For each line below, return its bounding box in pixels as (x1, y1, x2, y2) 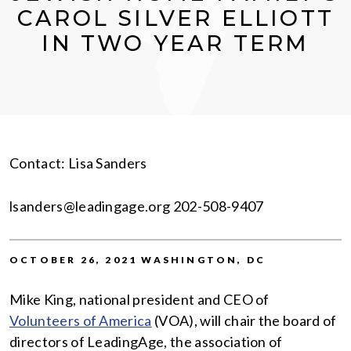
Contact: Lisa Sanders (9, 154, 147, 172)
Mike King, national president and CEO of (9, 291, 270, 309)
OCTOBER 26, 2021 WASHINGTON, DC (9, 254, 266, 266)
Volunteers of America (9, 312, 152, 330)
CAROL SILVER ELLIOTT (16, 5, 334, 32)
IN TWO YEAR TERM (42, 30, 309, 57)
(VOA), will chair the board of (151, 312, 337, 330)
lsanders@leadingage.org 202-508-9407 (9, 197, 264, 215)
